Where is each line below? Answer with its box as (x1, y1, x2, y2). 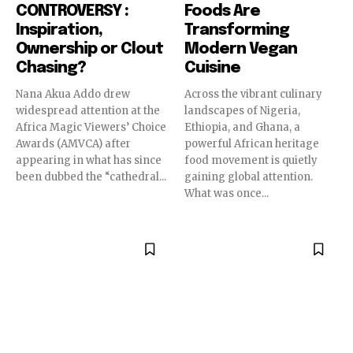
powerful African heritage (184, 137, 319, 151)
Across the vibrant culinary (184, 87, 322, 102)
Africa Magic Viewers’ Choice (16, 121, 166, 135)
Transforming (184, 22, 289, 39)
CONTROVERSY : (16, 3, 128, 20)
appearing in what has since (16, 154, 162, 168)
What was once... (184, 187, 269, 201)
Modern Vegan (184, 41, 297, 58)
